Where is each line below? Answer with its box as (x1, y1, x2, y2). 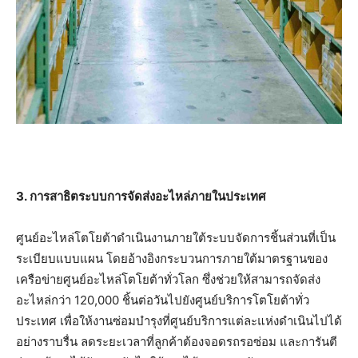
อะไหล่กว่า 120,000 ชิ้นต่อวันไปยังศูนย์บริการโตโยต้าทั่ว (16, 292, 309, 308)
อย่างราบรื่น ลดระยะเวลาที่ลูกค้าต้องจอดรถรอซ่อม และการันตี (16, 333, 337, 349)
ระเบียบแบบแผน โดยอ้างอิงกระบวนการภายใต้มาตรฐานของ (16, 250, 328, 266)
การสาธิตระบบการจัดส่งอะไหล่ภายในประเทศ (30, 188, 266, 204)
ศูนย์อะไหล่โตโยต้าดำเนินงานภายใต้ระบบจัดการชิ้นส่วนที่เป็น (16, 229, 336, 245)
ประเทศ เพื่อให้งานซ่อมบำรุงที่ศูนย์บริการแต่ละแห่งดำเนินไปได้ (16, 312, 342, 328)
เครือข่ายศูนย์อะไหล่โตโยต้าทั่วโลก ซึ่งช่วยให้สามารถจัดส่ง (16, 271, 320, 287)
